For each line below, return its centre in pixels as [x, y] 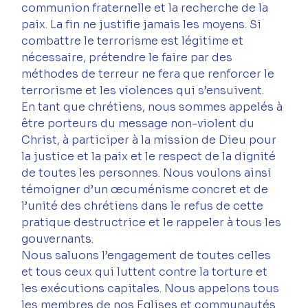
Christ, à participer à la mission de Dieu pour [151, 140]
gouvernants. [58, 239]
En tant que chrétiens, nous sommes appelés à [154, 107]
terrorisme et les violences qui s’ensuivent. [143, 91]
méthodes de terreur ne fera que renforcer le [150, 74]
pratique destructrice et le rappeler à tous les [153, 223]
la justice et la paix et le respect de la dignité [150, 157]
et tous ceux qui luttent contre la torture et [146, 272]
